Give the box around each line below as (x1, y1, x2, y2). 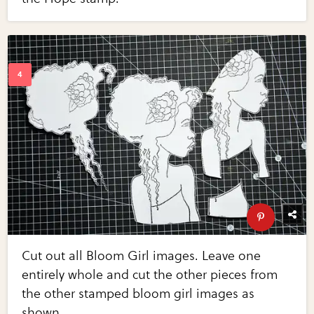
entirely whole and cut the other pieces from (22, 266, 278, 282)
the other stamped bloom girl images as (22, 285, 255, 301)
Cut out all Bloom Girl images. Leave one (22, 247, 261, 264)
